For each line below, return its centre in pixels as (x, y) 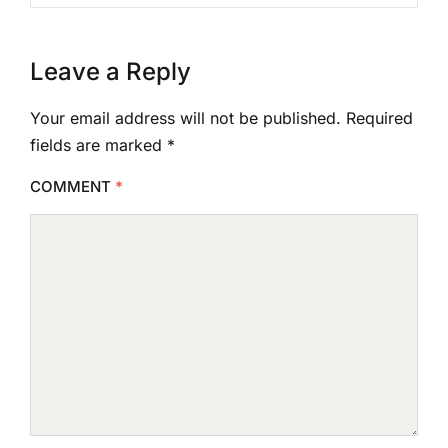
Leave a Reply (110, 71)
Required (379, 117)
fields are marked (98, 144)
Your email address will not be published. (185, 117)
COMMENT (72, 186)
